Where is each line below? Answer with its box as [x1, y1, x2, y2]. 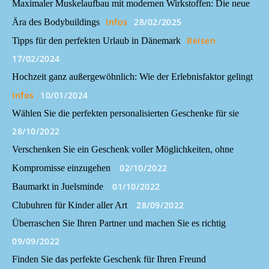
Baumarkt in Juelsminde [12, 181, 103, 192]
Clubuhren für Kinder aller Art [12, 200, 127, 210]
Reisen [187, 35, 216, 46]
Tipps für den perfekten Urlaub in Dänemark [12, 35, 181, 46]
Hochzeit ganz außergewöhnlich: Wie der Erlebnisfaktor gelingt [12, 71, 253, 82]
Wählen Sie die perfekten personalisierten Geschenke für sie [12, 108, 239, 118]
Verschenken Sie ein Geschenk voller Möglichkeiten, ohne [12, 144, 234, 154]
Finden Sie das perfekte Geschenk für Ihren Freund [12, 254, 206, 264]
